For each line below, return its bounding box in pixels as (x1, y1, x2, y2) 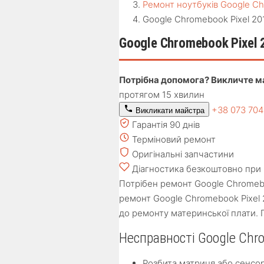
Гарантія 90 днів (132, 119, 200, 130)
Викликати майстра (133, 106, 204, 115)
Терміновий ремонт (132, 134, 216, 145)
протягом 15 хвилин (119, 89, 204, 100)
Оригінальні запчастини (132, 148, 234, 160)
